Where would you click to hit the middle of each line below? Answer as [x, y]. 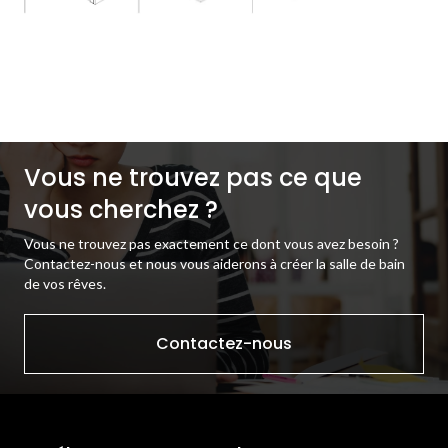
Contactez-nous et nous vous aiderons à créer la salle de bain [215, 263]
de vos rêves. [65, 283]
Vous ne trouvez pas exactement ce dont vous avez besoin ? [212, 243]
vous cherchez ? [121, 209]
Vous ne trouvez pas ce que [193, 177]
